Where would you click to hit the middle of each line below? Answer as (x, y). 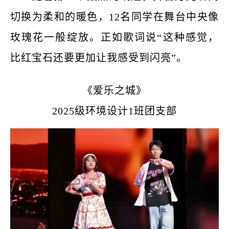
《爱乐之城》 (114, 91)
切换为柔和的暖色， (60, 17)
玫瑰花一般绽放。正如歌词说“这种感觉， (114, 38)
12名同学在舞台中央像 (164, 17)
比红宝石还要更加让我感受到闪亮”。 (99, 58)
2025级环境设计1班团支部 (114, 111)
